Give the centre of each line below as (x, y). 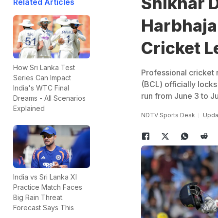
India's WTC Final (41, 88)
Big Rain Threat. (38, 198)
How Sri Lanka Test (44, 67)
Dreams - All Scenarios (49, 98)
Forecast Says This (44, 208)
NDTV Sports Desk (168, 115)
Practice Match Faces (48, 187)
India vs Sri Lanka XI (45, 177)
